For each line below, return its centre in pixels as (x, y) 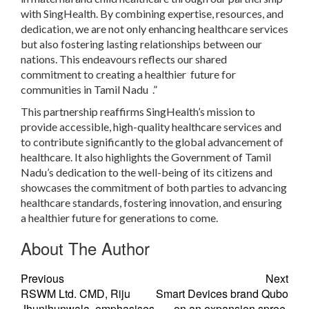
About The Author (85, 248)
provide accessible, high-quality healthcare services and (151, 127)
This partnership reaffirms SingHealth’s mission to (138, 111)
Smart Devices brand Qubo (222, 293)
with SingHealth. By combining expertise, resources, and (152, 13)
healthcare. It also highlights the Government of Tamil (146, 157)
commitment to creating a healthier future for (128, 74)
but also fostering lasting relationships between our (141, 44)
